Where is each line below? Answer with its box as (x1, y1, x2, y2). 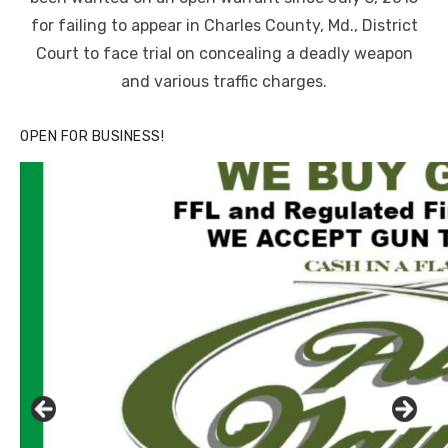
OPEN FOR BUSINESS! (20, 128, 164, 146)
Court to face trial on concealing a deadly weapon (35, 44, 413, 64)
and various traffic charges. (121, 72, 327, 92)
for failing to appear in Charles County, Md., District (30, 16, 418, 36)
